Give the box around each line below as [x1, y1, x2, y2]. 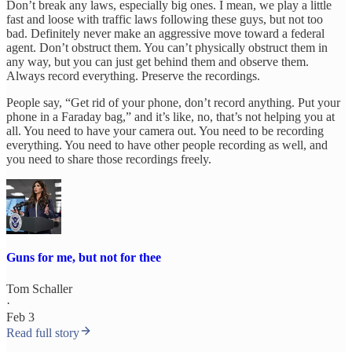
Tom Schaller [6, 281, 72, 295]
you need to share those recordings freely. [6, 152, 211, 167]
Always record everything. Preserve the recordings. [6, 69, 260, 83]
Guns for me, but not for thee [6, 251, 161, 265]
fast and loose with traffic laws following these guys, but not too [6, 13, 323, 27]
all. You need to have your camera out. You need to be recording [6, 124, 324, 138]
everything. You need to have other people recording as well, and [6, 138, 328, 152]
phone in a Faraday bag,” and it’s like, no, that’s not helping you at [6, 110, 335, 124]
